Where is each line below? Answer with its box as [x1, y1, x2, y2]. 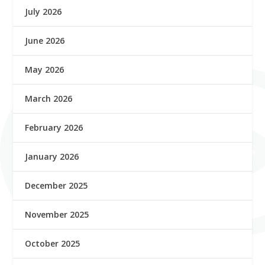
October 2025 [25, 237, 80, 249]
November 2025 [25, 208, 89, 220]
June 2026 [25, 34, 65, 46]
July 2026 [25, 5, 62, 17]
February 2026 [25, 121, 83, 133]
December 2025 [25, 179, 88, 191]
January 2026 [25, 150, 79, 162]
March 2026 [25, 92, 73, 104]
